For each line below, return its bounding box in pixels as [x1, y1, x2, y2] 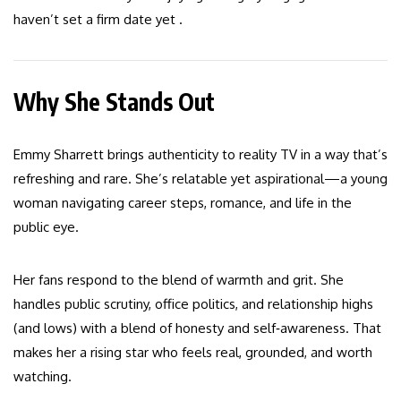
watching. [13, 368, 72, 386]
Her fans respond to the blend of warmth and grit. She [13, 271, 344, 289]
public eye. [13, 218, 79, 236]
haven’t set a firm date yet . [13, 11, 183, 29]
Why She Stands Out [13, 87, 215, 117]
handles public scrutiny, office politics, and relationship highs [13, 295, 373, 313]
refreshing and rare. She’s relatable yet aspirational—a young [13, 170, 388, 188]
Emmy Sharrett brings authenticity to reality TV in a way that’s [13, 146, 388, 164]
